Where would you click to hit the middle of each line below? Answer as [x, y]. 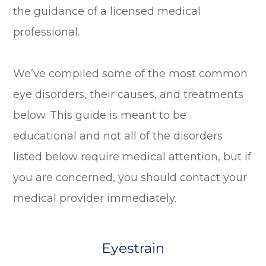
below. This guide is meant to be [100, 115]
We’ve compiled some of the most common [131, 73]
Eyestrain [133, 248]
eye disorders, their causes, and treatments [129, 94]
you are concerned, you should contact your [130, 177]
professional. [47, 32]
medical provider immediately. [95, 198]
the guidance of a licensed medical [107, 11]
